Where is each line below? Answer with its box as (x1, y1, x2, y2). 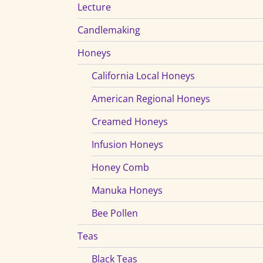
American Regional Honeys (92, 92, 210, 105)
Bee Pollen (92, 206, 138, 220)
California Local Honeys (92, 69, 195, 82)
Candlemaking (77, 23, 140, 36)
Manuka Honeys (92, 183, 163, 197)
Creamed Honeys (92, 114, 168, 128)
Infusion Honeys (92, 137, 163, 151)
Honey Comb (92, 160, 149, 174)
